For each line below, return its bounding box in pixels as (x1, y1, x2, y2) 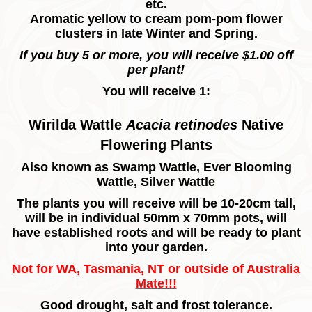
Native (242, 117, 283, 133)
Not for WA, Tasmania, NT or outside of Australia (12, 262, 300, 276)
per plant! (127, 63, 185, 77)
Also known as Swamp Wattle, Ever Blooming (20, 160, 292, 175)
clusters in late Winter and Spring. (54, 26, 258, 41)
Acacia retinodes (126, 117, 242, 133)
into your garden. (104, 240, 208, 255)
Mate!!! (135, 276, 177, 291)
